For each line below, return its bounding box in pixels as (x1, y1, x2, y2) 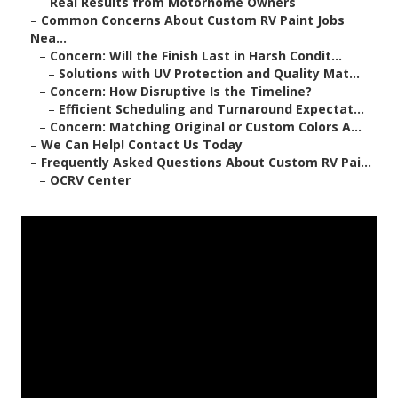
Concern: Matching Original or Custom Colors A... (50, 118, 362, 136)
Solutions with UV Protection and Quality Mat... (59, 65, 360, 83)
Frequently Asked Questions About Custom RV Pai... (41, 154, 371, 171)
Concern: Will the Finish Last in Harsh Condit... (50, 47, 342, 65)
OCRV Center (50, 171, 131, 189)
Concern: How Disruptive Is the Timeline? (50, 83, 312, 100)
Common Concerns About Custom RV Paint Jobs (41, 12, 345, 29)
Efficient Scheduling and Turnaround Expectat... (59, 100, 364, 118)
